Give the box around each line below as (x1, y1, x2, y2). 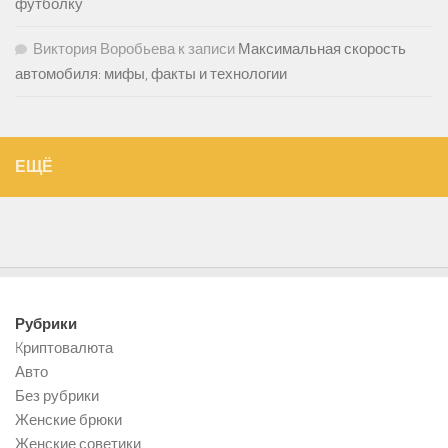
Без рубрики (15, 387, 99, 406)
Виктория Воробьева (33, 40, 175, 59)
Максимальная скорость (238, 40, 406, 59)
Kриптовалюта (15, 339, 113, 358)
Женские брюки (15, 411, 122, 430)
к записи (175, 40, 238, 59)
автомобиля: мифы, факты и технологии (15, 65, 287, 84)
